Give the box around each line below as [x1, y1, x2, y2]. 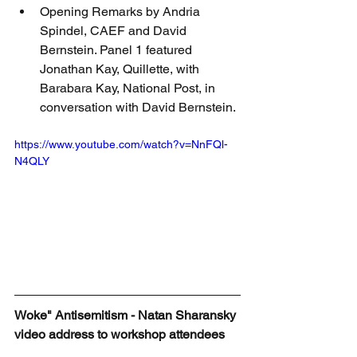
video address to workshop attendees [14, 326, 225, 342]
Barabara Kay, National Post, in [40, 80, 218, 96]
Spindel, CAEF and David [40, 23, 190, 38]
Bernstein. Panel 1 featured [40, 42, 195, 57]
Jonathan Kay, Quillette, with [40, 61, 202, 76]
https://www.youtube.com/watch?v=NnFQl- [14, 138, 228, 151]
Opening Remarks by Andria [40, 4, 203, 19]
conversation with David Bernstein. [40, 100, 236, 115]
